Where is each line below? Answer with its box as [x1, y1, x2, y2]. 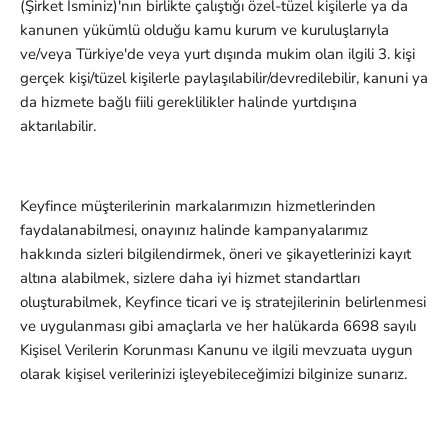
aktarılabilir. [20, 116, 96, 137]
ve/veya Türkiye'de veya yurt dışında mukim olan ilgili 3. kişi [20, 44, 415, 65]
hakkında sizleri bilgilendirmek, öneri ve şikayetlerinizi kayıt [20, 244, 411, 265]
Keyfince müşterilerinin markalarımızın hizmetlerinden [20, 196, 376, 217]
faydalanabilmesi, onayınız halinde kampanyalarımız [20, 220, 368, 241]
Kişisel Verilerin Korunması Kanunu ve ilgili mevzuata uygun [20, 340, 413, 361]
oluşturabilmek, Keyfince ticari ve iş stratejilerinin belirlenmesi [20, 292, 426, 313]
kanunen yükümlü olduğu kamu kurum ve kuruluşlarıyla [20, 20, 389, 41]
